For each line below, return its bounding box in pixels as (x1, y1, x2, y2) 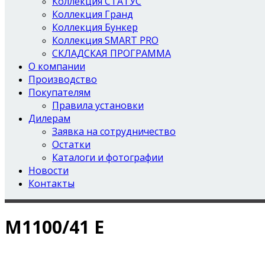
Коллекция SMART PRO (52, 34, 159, 47)
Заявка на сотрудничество (52, 125, 176, 138)
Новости (28, 164, 69, 177)
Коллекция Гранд (52, 8, 133, 21)
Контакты (28, 177, 75, 190)
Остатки (52, 138, 91, 151)
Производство (28, 73, 97, 86)
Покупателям (28, 86, 91, 99)
